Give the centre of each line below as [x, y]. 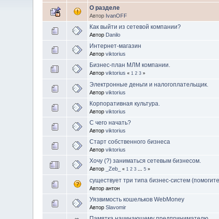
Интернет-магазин [116, 46]
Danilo [113, 34]
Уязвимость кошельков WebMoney [137, 199]
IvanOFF [117, 15]
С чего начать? [110, 122]
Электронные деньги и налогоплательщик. [149, 84]
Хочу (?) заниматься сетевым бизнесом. [145, 161]
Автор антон [105, 188]
